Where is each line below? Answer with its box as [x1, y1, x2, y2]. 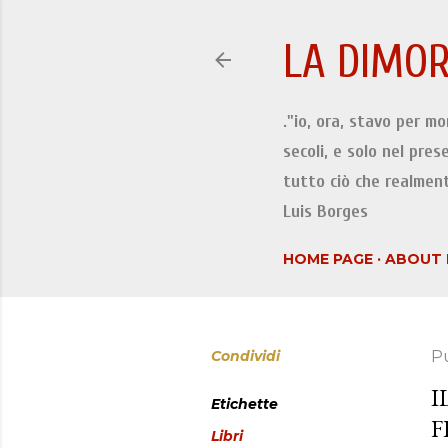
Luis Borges [283, 201, 368, 222]
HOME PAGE [283, 250, 373, 268]
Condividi [211, 347, 280, 365]
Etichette [211, 395, 278, 413]
